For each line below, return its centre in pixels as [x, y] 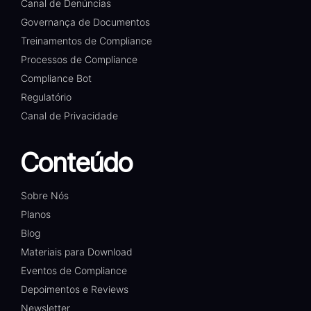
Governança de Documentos [85, 22]
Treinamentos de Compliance [86, 41]
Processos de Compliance [79, 60]
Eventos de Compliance [74, 271]
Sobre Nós [45, 196]
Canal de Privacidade [69, 116]
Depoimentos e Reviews [75, 289]
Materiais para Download [77, 252]
